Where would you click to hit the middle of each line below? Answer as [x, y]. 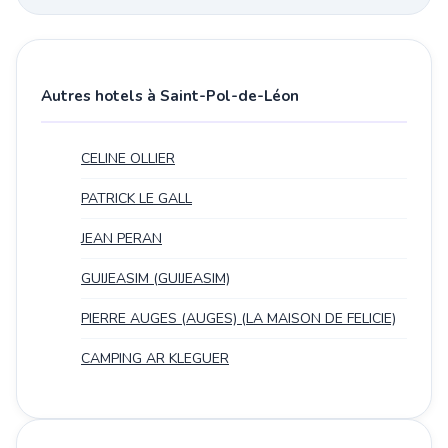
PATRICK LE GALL [136, 199]
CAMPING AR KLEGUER [155, 359]
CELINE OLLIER [128, 159]
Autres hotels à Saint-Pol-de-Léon [170, 96]
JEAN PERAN [121, 239]
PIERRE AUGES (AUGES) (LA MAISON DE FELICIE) [238, 319]
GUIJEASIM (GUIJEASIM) [155, 279]
